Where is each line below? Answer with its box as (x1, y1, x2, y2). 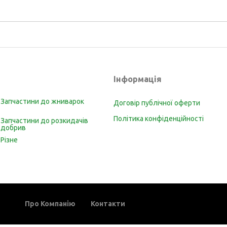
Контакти (91, 200, 125, 208)
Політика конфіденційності (113, 115, 204, 123)
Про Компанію (25, 200, 75, 208)
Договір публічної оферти (113, 99, 200, 107)
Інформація (113, 74, 162, 84)
